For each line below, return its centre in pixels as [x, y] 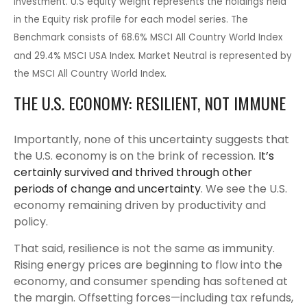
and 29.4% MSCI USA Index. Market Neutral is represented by [153, 56]
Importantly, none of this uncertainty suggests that [151, 139]
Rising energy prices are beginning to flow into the [148, 265]
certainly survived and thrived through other [133, 172]
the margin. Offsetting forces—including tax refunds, [153, 297]
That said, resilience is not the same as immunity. [144, 248]
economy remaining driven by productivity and [140, 205]
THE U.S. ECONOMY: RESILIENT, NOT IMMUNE [150, 102]
